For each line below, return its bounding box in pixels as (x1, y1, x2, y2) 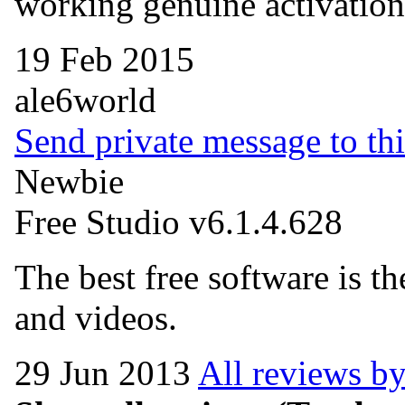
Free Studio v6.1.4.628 (14, 202, 343, 241)
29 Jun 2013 (14, 353, 198, 392)
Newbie (14, 161, 124, 201)
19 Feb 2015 (14, 39, 194, 79)
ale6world (14, 80, 156, 119)
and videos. (14, 297, 177, 337)
